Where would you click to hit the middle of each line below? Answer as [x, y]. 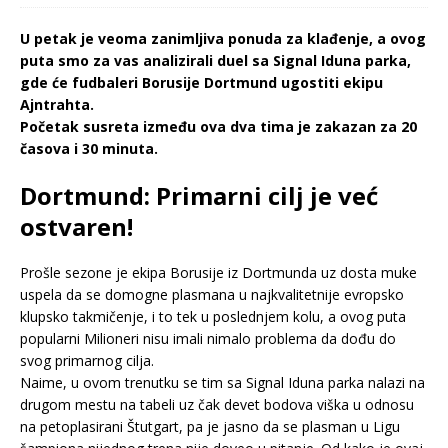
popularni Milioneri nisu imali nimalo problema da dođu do [208, 338]
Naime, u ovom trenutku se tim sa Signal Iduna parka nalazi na [222, 382]
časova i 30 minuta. [89, 148]
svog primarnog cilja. [87, 360]
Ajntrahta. [57, 104]
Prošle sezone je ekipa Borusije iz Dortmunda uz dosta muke [218, 272]
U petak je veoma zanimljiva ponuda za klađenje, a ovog [223, 38]
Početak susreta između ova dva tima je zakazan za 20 [218, 126]
